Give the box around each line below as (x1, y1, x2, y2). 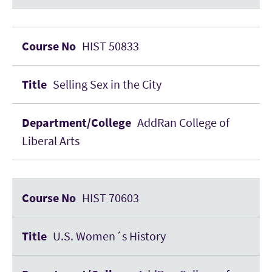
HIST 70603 (82, 190, 139, 205)
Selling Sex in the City (53, 76, 161, 92)
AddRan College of (137, 115, 229, 130)
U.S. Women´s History (53, 228, 166, 243)
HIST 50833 (82, 38, 139, 53)
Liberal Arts (22, 133, 80, 148)
